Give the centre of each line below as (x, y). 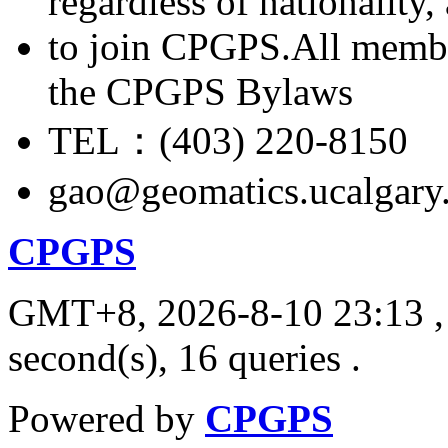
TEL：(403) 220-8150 (228, 140)
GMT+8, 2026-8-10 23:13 (216, 312)
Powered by (106, 418)
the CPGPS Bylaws (200, 91)
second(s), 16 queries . (184, 357)
